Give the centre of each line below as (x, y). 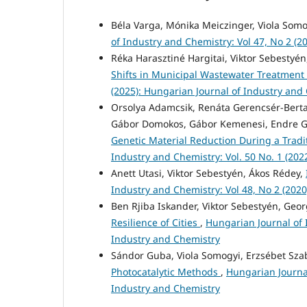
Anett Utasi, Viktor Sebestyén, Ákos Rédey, (208, 173)
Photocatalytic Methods (166, 271)
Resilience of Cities (156, 222)
